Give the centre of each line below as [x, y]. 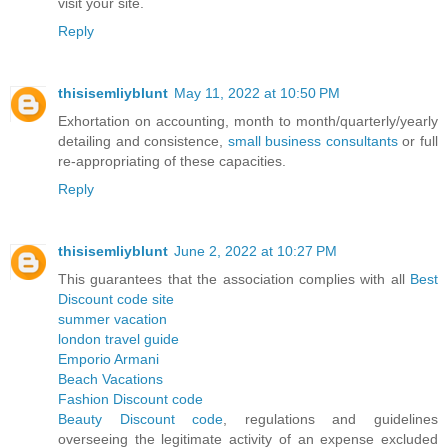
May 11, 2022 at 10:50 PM [257, 92]
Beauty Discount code [141, 418]
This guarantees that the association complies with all [234, 278]
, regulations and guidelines [331, 418]
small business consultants [312, 140]
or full [418, 140]
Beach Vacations [110, 378]
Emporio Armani [108, 358]
